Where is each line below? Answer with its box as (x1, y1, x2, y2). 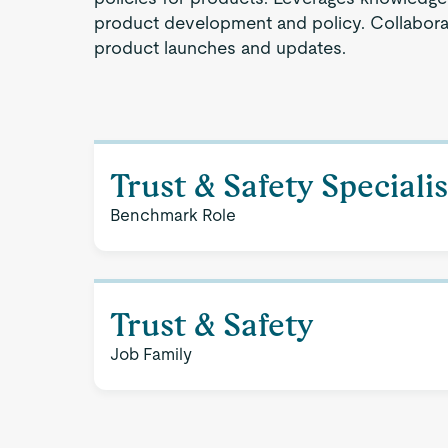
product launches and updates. (94, 37, 347, 58)
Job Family (110, 344, 193, 364)
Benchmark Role (110, 205, 237, 225)
